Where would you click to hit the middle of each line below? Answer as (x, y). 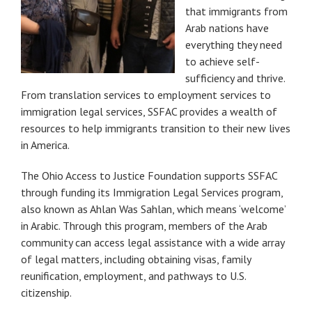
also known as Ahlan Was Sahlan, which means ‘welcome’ (153, 209)
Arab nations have (227, 28)
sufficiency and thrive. (235, 78)
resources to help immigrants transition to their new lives (156, 128)
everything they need (234, 44)
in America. (45, 145)
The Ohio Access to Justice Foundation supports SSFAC (149, 175)
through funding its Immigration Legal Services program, (152, 192)
